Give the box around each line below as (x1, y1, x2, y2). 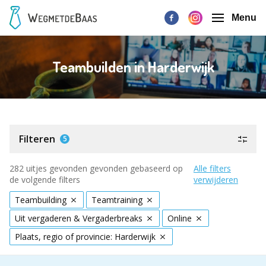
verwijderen (193, 174, 238, 185)
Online (167, 213, 192, 224)
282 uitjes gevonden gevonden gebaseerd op (9, 163, 183, 174)
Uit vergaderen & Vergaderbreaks (15, 213, 142, 224)
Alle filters (193, 163, 231, 174)
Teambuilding (15, 194, 66, 205)
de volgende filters (9, 174, 80, 185)
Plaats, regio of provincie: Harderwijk (15, 231, 156, 242)
